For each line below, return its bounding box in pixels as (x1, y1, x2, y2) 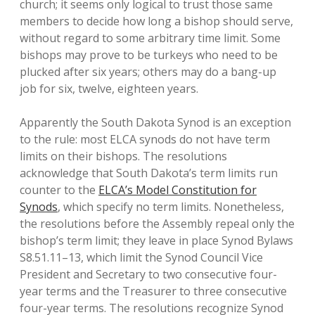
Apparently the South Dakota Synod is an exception (20, 115, 291, 130)
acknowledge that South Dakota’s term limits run (20, 165, 278, 181)
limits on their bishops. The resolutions (20, 148, 227, 164)
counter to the (20, 182, 98, 198)
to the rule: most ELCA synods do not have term (20, 131, 270, 147)
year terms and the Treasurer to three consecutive (20, 283, 287, 299)
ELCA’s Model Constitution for (98, 182, 257, 198)
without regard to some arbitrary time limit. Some (20, 30, 281, 46)
